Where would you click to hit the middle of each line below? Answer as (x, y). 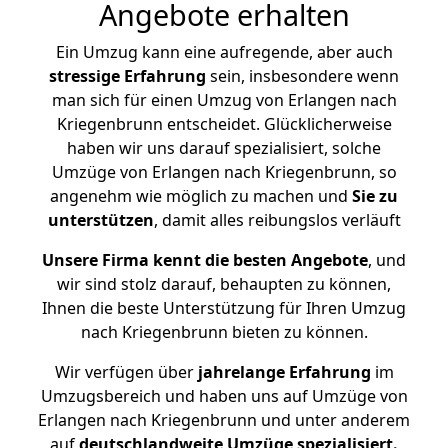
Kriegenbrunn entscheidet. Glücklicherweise (224, 124)
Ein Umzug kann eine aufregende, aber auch (224, 52)
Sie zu (375, 196)
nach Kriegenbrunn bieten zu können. (224, 332)
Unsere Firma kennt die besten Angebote (205, 260)
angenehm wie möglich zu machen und (201, 196)
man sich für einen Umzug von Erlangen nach (224, 100)
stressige (84, 76)
